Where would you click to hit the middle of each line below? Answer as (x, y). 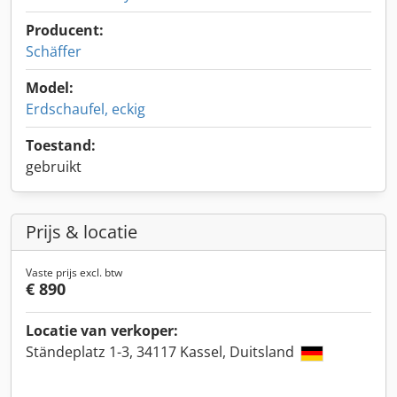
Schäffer (54, 51)
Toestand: (61, 145)
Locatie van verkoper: (102, 331)
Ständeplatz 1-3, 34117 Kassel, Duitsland (162, 352)
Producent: (65, 30)
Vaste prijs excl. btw (74, 272)
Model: (50, 88)
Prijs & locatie (82, 232)
